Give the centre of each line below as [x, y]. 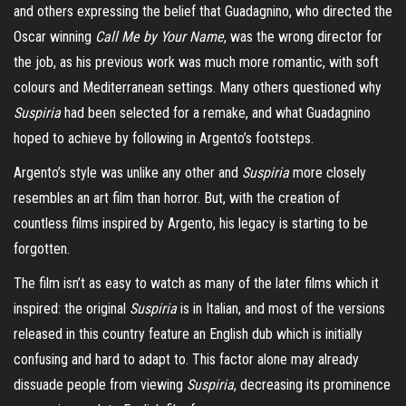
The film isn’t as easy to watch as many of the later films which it [196, 283]
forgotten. [42, 248]
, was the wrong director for [303, 36]
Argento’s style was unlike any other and [128, 172]
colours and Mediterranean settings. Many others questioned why [198, 87]
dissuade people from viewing [100, 384]
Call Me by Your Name [159, 36]
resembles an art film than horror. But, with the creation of [177, 198]
